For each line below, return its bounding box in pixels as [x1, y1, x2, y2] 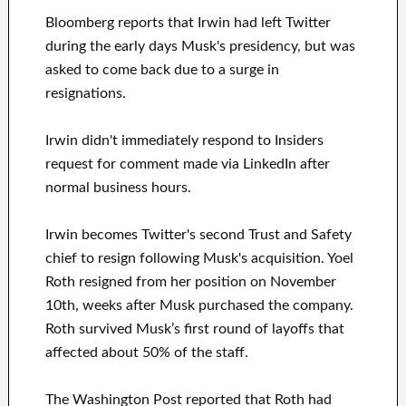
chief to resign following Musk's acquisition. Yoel [44, 251, 353, 266]
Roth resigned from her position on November [44, 275, 336, 290]
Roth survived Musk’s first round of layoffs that [44, 322, 344, 337]
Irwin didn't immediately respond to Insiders [44, 133, 324, 149]
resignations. [44, 86, 126, 101]
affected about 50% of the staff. [44, 345, 248, 361]
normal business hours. [44, 180, 191, 196]
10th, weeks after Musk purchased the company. [44, 298, 353, 314]
